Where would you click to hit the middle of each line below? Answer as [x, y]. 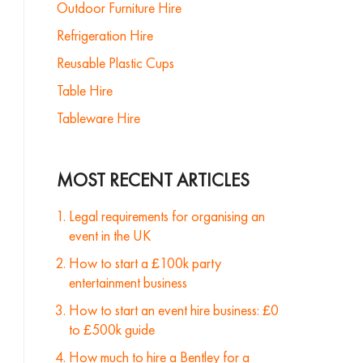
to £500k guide [111, 329]
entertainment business [128, 282]
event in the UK [109, 235]
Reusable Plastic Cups [115, 63]
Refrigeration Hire [105, 35]
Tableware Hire [98, 118]
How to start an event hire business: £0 [173, 310]
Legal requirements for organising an [167, 216]
